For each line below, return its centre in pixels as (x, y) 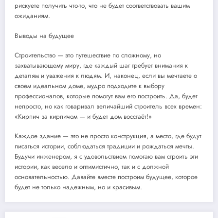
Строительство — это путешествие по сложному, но (88, 55)
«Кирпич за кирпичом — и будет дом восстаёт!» (83, 116)
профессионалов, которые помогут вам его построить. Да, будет (106, 96)
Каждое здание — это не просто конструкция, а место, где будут (108, 136)
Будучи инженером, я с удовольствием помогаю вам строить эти (106, 156)
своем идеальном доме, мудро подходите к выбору (90, 86)
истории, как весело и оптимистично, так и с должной (92, 166)
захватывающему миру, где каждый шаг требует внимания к (101, 65)
